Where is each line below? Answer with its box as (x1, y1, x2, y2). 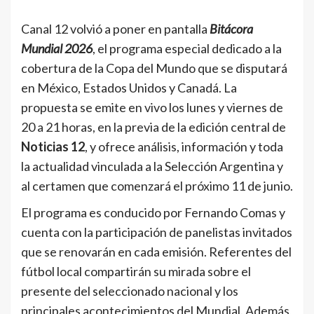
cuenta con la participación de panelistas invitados (21, 224, 292, 240)
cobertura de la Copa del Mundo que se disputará (21, 60, 287, 76)
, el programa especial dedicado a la (93, 40, 282, 56)
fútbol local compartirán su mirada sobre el (21, 263, 251, 279)
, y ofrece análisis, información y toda (85, 138, 283, 154)
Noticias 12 (21, 138, 85, 154)
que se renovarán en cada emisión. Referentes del (21, 243, 292, 259)
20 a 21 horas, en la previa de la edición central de (21, 118, 286, 135)
